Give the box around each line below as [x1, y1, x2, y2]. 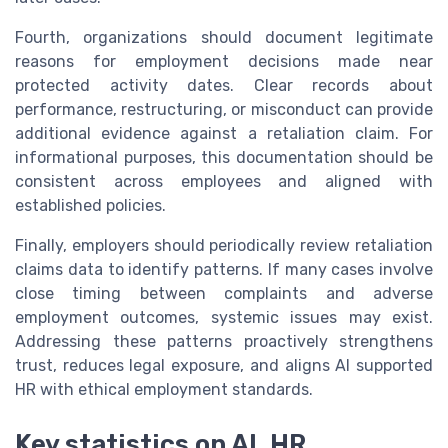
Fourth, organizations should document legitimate [15, 28, 433, 48]
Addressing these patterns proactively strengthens [15, 332, 433, 352]
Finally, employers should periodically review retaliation [15, 236, 433, 256]
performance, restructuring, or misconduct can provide [15, 100, 433, 120]
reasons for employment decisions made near [15, 52, 433, 72]
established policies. [15, 196, 166, 216]
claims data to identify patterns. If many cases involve [15, 260, 433, 280]
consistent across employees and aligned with [15, 172, 433, 192]
